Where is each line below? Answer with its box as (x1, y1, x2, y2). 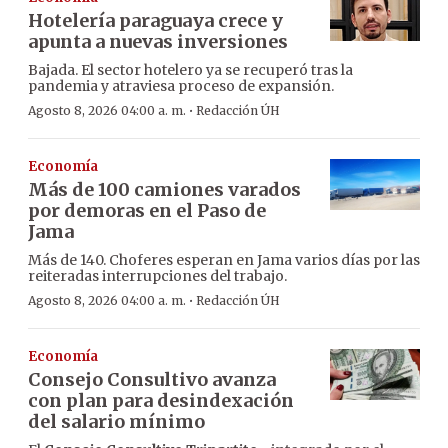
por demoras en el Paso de (28, 198, 266, 222)
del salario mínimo (28, 409, 205, 433)
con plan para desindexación (28, 388, 294, 412)
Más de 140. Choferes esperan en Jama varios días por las (28, 250, 420, 269)
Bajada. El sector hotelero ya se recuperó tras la (28, 60, 353, 79)
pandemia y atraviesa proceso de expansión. (28, 76, 334, 95)
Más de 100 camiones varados (28, 177, 301, 201)
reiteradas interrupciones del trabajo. (28, 266, 287, 285)
